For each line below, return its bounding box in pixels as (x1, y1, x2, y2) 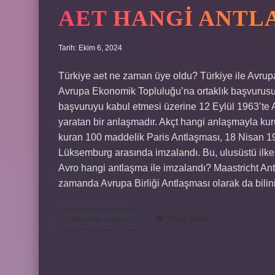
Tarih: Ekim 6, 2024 (58, 44, 122, 52)
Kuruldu (129, 258, 155, 267)
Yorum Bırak (167, 215, 207, 223)
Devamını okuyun (71, 215, 130, 223)
